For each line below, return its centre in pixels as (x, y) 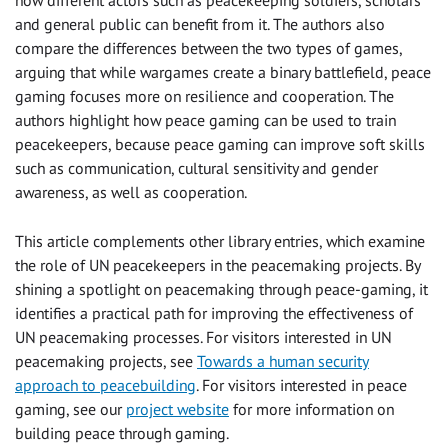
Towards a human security (283, 361)
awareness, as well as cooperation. (131, 192)
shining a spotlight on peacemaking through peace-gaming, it (221, 289)
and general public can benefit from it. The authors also (200, 24)
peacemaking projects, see (106, 361)
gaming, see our (70, 409)
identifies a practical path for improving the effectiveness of (214, 313)
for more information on (311, 409)
